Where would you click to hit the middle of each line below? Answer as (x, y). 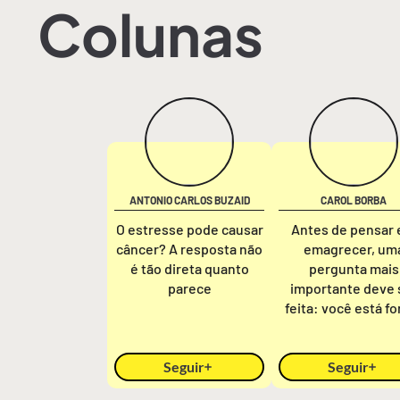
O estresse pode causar (189, 229)
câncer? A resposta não (189, 249)
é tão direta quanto (189, 268)
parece (189, 288)
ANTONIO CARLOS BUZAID (189, 200)
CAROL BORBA (354, 200)
